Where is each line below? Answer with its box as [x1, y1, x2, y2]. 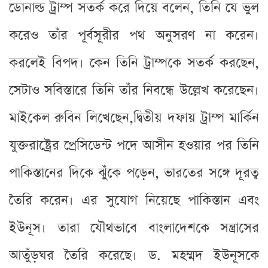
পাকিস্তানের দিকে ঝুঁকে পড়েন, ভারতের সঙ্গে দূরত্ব [9, 163, 259, 182]
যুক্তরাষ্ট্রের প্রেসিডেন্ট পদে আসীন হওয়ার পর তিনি [9, 136, 259, 155]
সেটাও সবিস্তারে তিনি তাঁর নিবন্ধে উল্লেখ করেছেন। [9, 81, 259, 100]
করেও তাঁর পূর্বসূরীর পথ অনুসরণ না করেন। [9, 26, 259, 45]
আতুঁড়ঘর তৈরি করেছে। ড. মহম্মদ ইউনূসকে [9, 246, 259, 265]
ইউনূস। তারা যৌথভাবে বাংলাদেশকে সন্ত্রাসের [9, 218, 259, 237]
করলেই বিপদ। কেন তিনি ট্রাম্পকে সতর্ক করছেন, [9, 53, 259, 72]
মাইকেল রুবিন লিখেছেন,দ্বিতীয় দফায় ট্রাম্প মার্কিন [9, 108, 259, 127]
